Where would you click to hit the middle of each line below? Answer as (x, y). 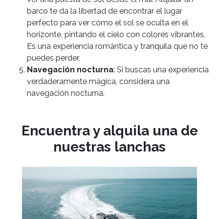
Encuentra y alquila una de (109, 131)
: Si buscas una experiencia (161, 70)
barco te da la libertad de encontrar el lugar (105, 11)
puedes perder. (53, 58)
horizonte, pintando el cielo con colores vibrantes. (116, 35)
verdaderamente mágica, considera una (98, 82)
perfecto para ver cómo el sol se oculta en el (108, 23)
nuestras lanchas (109, 147)
